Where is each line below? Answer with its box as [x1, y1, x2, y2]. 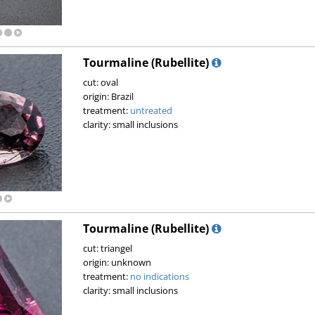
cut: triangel [82, 242, 132, 255]
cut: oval [82, 76, 118, 89]
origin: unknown [82, 256, 151, 269]
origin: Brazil [82, 90, 134, 103]
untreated [129, 104, 172, 117]
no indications [129, 270, 189, 283]
